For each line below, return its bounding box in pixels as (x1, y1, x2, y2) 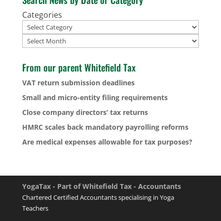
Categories (22, 9, 62, 20)
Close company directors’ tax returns (22, 107, 148, 117)
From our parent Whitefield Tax (22, 60, 136, 74)
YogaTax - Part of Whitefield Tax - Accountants (22, 181, 181, 191)
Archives (21, 33, 53, 44)
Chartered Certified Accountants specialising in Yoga (22, 192, 174, 202)
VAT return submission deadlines (22, 77, 135, 87)
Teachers (22, 203, 48, 213)
